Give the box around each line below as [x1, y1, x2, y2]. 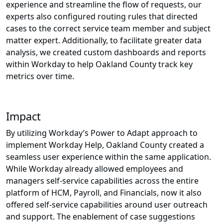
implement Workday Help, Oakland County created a [6, 139, 204, 151]
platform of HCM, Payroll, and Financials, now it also [6, 187, 202, 199]
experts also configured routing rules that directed [6, 11, 198, 22]
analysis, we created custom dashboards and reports [6, 47, 206, 58]
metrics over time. [6, 71, 74, 82]
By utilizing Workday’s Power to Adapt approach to [6, 127, 198, 139]
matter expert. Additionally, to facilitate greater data [6, 35, 202, 46]
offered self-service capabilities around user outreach [6, 199, 208, 211]
